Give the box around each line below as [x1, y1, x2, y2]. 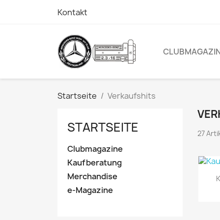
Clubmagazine [67, 143, 123, 154]
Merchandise [67, 170, 117, 182]
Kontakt [57, 7, 87, 18]
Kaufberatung [67, 157, 122, 168]
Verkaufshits [108, 90, 156, 101]
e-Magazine [67, 184, 113, 195]
